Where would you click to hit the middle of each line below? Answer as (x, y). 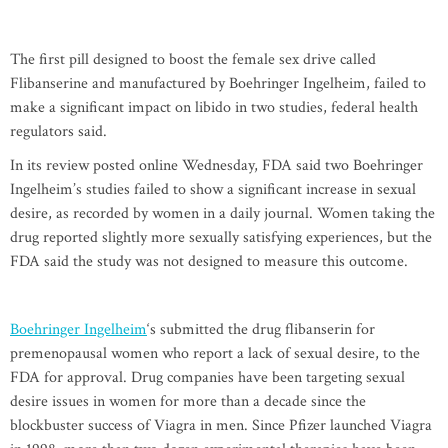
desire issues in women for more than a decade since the (188, 402)
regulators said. (58, 132)
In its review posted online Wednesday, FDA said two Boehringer (216, 166)
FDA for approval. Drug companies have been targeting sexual (207, 378)
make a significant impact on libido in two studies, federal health (214, 108)
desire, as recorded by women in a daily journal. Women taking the (222, 214)
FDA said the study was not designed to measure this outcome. (209, 262)
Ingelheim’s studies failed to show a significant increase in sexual (213, 190)
